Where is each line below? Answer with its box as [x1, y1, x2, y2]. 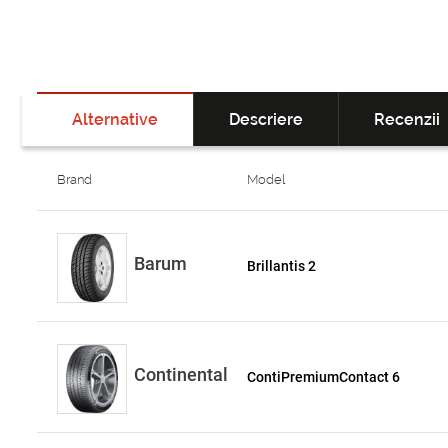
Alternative [72, 110, 158, 129]
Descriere [229, 110, 303, 129]
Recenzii [374, 110, 440, 129]
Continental [134, 364, 228, 385]
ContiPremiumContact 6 [247, 369, 401, 385]
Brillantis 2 [247, 258, 317, 274]
